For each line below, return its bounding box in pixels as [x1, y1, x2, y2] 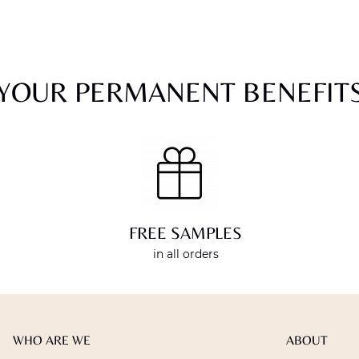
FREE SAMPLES [129, 224, 243, 244]
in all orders [152, 248, 219, 261]
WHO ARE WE [13, 333, 91, 349]
